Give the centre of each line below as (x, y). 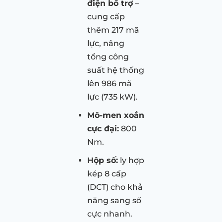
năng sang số (114, 200)
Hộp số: (103, 160)
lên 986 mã (110, 83)
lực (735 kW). (112, 97)
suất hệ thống (116, 70)
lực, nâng (106, 43)
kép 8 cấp (107, 173)
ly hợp (131, 160)
